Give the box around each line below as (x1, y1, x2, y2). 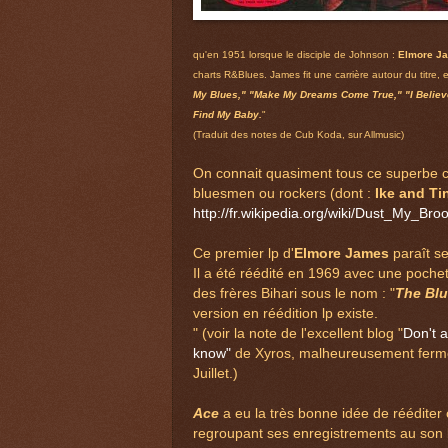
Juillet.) (193, 366, 238, 382)
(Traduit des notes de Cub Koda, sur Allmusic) (193, 129, 404, 141)
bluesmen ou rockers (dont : (193, 186, 375, 202)
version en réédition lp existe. (193, 306, 378, 322)
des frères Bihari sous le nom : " (193, 286, 395, 302)
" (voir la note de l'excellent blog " (193, 326, 403, 342)
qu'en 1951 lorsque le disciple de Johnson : (193, 49, 398, 61)
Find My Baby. (193, 109, 262, 121)
